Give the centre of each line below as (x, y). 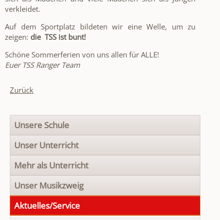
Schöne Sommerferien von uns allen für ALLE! (82, 55)
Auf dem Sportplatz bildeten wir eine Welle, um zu (100, 27)
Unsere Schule (42, 125)
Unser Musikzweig (49, 186)
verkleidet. (23, 9)
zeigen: (18, 37)
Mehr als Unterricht (51, 165)
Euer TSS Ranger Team (42, 65)
